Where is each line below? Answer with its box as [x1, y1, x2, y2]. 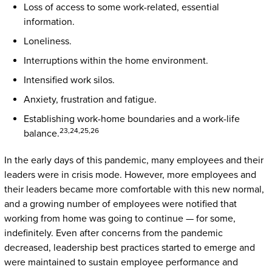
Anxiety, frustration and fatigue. [23, 93, 157, 106]
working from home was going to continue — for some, [4, 212, 236, 225]
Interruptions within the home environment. [23, 54, 208, 67]
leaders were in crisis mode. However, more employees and [4, 168, 256, 181]
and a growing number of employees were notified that [4, 197, 237, 210]
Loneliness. [23, 35, 72, 47]
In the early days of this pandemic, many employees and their [4, 154, 263, 166]
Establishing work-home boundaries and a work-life [23, 112, 240, 125]
